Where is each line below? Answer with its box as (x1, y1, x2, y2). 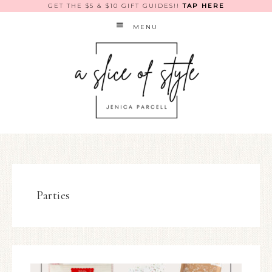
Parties (36, 188, 70, 203)
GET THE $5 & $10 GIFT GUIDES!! (47, 2, 183, 10)
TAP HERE (182, 2, 225, 10)
